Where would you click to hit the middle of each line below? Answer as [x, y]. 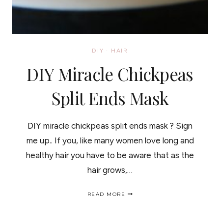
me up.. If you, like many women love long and [110, 140]
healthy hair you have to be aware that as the [110, 155]
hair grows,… [110, 170]
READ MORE [106, 194]
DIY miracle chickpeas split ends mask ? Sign [110, 126]
